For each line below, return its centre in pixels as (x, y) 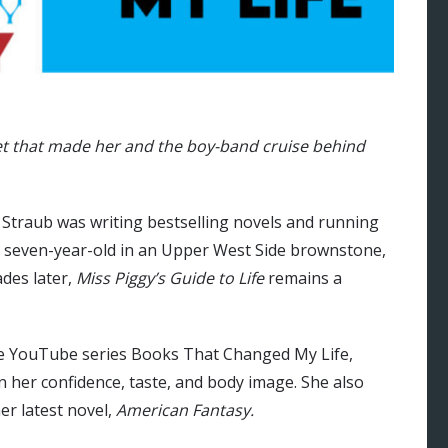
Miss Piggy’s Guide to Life (170, 278)
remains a (303, 278)
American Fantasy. (187, 410)
